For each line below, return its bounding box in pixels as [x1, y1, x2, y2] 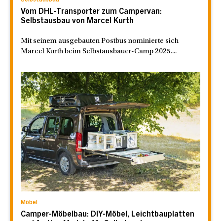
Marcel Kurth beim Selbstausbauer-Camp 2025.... [21, 47, 177, 55]
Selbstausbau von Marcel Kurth [21, 17, 134, 25]
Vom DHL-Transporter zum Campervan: [21, 7, 162, 16]
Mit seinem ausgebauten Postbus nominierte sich [21, 37, 179, 45]
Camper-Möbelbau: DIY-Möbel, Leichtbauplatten [21, 211, 194, 219]
